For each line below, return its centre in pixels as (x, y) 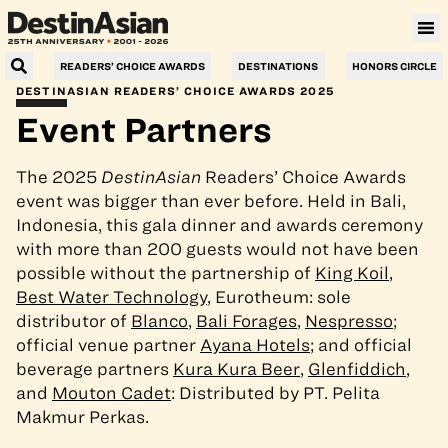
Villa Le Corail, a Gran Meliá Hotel (126, 9)
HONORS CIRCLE (394, 66)
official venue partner (108, 345)
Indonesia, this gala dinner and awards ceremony (219, 225)
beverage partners (94, 369)
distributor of (73, 321)
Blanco (159, 321)
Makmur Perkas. (82, 417)
